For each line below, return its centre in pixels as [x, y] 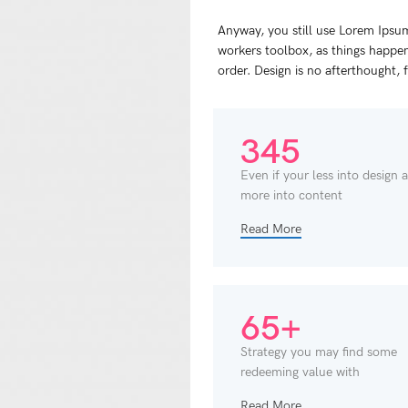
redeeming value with [300, 372]
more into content [291, 196]
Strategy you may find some [319, 352]
